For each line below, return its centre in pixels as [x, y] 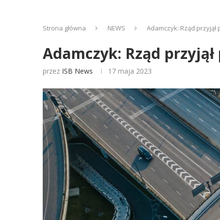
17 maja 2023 [130, 71]
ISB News [77, 71]
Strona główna [64, 28]
